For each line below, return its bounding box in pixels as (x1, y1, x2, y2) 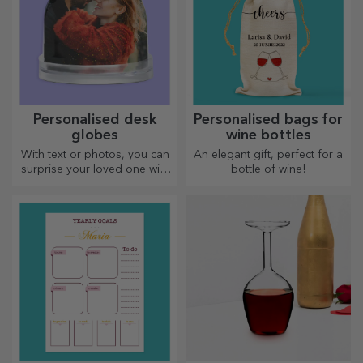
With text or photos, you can (20, 148, 169, 160)
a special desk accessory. (28, 177, 161, 190)
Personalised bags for (194, 112, 343, 127)
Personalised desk (32, 112, 157, 127)
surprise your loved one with (20, 163, 169, 175)
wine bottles (225, 127, 311, 143)
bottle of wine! (231, 163, 305, 175)
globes (71, 127, 118, 143)
